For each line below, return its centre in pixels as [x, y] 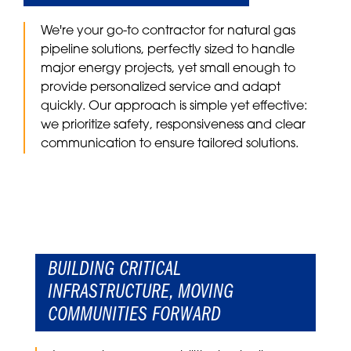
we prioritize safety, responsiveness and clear [173, 126]
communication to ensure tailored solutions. [170, 145]
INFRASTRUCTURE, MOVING [141, 293]
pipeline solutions [91, 51]
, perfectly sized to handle [218, 51]
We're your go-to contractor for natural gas [168, 32]
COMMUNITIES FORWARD [134, 316]
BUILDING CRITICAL [114, 270]
